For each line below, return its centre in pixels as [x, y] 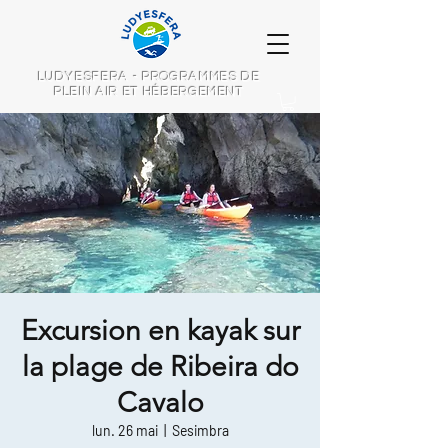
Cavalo [160, 403]
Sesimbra [200, 431]
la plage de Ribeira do [160, 367]
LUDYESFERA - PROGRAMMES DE [149, 77]
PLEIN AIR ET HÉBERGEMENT [149, 92]
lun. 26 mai [124, 431]
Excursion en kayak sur [160, 331]
